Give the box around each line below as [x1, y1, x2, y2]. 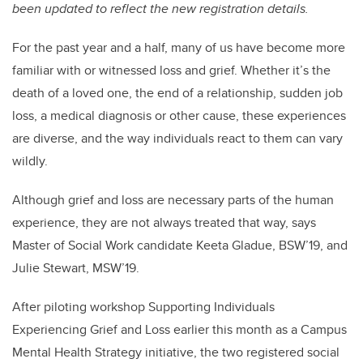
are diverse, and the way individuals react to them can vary [12, 129, 343, 148]
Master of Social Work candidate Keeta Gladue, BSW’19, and [12, 236, 348, 255]
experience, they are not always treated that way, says [12, 213, 316, 233]
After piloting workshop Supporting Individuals [12, 297, 275, 317]
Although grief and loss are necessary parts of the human [12, 190, 334, 210]
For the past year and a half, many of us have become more [12, 38, 345, 58]
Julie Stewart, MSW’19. [12, 258, 139, 278]
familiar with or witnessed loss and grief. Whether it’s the [12, 61, 331, 80]
